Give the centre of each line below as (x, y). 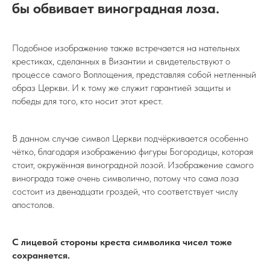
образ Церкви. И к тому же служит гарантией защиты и (121, 88)
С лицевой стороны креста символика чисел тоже (122, 242)
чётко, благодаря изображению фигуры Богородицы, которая (133, 152)
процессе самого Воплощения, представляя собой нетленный (134, 74)
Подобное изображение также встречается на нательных (126, 48)
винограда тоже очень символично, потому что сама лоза (125, 178)
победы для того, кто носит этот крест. (87, 101)
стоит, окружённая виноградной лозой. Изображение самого (133, 165)
